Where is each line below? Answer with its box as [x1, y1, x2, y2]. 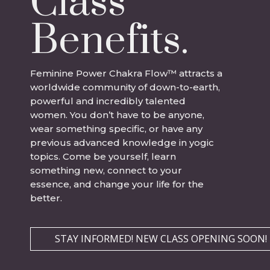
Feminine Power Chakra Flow [30, 67, 168, 79]
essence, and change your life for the [30, 178, 204, 190]
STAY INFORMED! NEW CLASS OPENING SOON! [55, 231, 267, 245]
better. [30, 192, 64, 204]
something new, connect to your [30, 164, 182, 176]
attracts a [177, 67, 222, 79]
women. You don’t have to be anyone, [30, 108, 204, 121]
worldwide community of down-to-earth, [30, 81, 220, 93]
